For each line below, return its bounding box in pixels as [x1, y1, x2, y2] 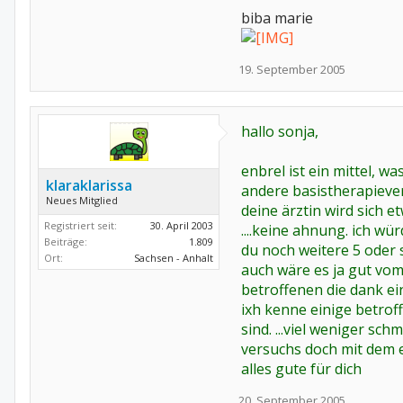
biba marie [241, 8, 313, 28]
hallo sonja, [241, 121, 318, 141]
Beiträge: [44, 235, 87, 248]
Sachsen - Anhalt [134, 251, 213, 264]
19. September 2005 [238, 61, 345, 77]
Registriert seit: [44, 219, 117, 232]
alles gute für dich [241, 359, 362, 379]
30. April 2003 [150, 219, 213, 232]
